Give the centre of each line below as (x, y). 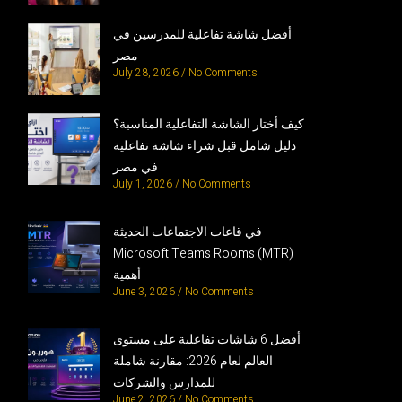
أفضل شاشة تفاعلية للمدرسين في (203, 34)
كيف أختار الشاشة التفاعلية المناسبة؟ (209, 124)
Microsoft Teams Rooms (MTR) (204, 253)
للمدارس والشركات (165, 382)
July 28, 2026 (148, 72)
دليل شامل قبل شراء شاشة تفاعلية (205, 145)
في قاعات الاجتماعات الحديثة (188, 232)
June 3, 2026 (146, 291)
